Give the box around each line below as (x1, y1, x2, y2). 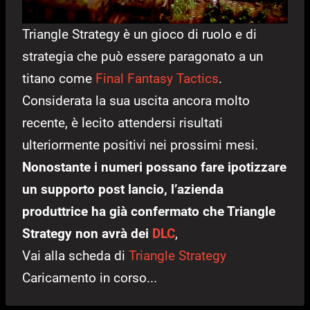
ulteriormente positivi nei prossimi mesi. (22, 136, 258, 153)
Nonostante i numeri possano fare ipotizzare (22, 158, 286, 175)
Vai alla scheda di (22, 247, 129, 264)
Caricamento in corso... (22, 269, 157, 286)
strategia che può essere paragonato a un (22, 48, 263, 64)
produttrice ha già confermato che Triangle (22, 203, 275, 219)
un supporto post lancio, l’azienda (22, 181, 224, 197)
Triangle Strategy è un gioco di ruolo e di (22, 26, 257, 42)
